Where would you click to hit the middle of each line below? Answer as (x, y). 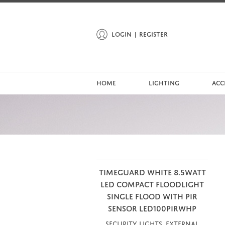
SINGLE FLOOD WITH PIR (152, 195)
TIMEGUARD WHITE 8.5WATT (152, 171)
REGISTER (153, 33)
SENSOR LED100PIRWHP (152, 207)
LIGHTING (164, 82)
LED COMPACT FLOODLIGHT (152, 183)
